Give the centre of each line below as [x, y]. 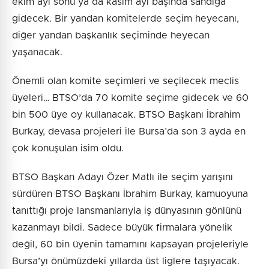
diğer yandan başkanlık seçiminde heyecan [111, 36]
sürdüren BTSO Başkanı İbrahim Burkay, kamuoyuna [130, 194]
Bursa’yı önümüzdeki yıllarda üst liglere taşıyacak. [126, 261]
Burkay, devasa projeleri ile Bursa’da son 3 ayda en [129, 132]
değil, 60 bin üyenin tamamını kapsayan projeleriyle [130, 245]
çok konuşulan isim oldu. [68, 149]
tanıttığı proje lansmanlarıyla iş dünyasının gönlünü [127, 211]
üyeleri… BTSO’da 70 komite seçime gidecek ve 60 [130, 98]
